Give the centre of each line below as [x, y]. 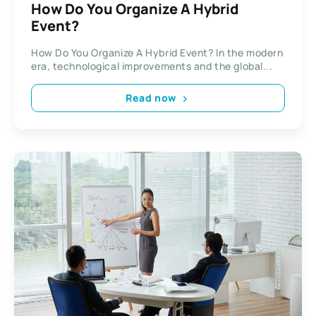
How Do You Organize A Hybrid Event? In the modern [157, 52]
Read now [151, 98]
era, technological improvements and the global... [152, 66]
